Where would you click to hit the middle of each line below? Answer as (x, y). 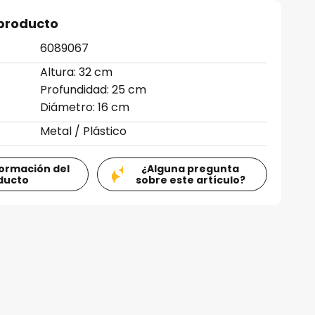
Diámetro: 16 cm (85, 107)
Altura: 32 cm (77, 72)
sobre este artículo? (190, 180)
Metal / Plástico (84, 131)
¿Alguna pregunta (191, 169)
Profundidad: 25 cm (94, 90)
